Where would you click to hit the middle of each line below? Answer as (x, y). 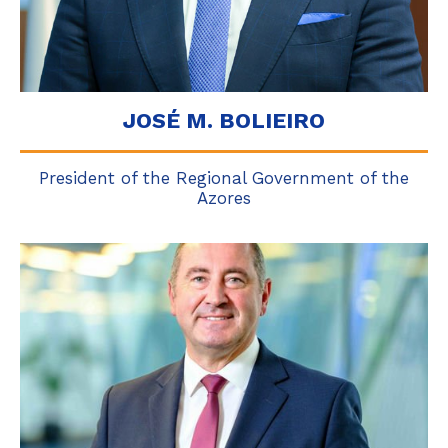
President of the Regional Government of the (224, 178)
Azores (224, 198)
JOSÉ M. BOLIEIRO (224, 120)
